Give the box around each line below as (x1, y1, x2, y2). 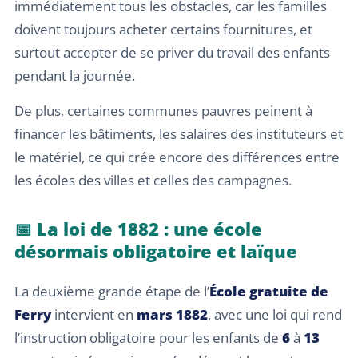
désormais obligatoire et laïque (14, 238, 297, 263)
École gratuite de (209, 281, 328, 300)
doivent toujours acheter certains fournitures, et (14, 20, 312, 39)
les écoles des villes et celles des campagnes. (14, 170, 292, 189)
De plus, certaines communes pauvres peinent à (14, 101, 312, 120)
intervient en (51, 304, 137, 324)
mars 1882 (137, 304, 208, 324)
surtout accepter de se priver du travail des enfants (14, 43, 330, 62)
